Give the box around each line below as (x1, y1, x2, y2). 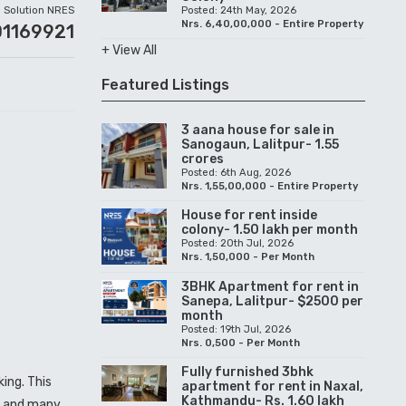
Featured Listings (101, 75, 229, 93)
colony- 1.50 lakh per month (181, 221, 358, 237)
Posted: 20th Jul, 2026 (181, 237, 294, 249)
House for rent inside (181, 207, 317, 223)
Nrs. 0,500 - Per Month (181, 336, 300, 349)
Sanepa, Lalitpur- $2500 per (181, 293, 363, 309)
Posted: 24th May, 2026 (181, 4, 296, 16)
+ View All (101, 42, 157, 58)
